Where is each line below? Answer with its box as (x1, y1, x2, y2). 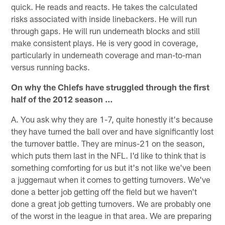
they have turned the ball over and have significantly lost (11, 126, 214, 136)
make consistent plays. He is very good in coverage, (11, 37, 199, 48)
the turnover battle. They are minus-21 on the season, (11, 138, 205, 148)
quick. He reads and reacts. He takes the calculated (11, 1, 198, 12)
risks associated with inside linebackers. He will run (11, 13, 197, 24)
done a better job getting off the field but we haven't (11, 186, 197, 196)
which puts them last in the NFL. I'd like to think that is (11, 150, 206, 160)
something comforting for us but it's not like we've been (11, 162, 211, 172)
